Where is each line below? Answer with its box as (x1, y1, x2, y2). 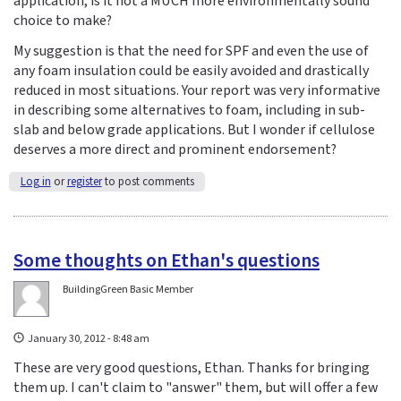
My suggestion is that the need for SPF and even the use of (13, 41, 369, 62)
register (66, 174, 102, 191)
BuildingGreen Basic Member (63, 282, 193, 298)
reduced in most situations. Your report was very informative (13, 81, 380, 101)
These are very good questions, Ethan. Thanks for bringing (13, 358, 370, 379)
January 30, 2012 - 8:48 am (28, 331, 150, 347)
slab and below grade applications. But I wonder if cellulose (13, 120, 375, 141)
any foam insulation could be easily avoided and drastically (13, 61, 369, 81)
